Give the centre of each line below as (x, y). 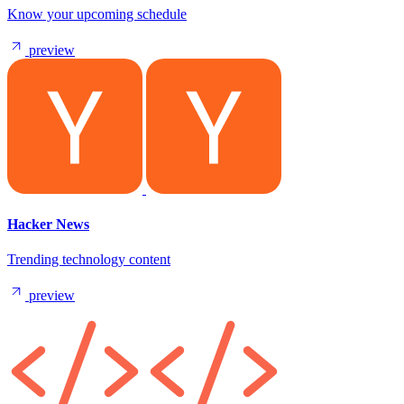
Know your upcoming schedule (97, 14)
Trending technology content (89, 260)
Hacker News (48, 225)
